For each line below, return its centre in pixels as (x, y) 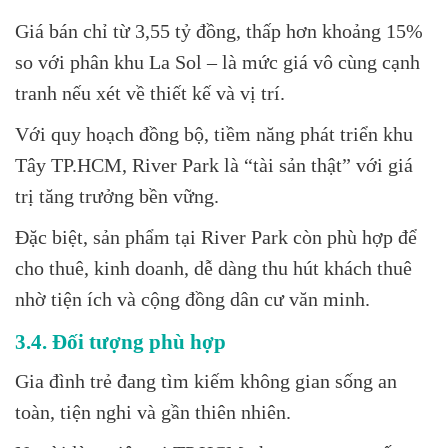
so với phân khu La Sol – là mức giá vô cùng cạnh (217, 63)
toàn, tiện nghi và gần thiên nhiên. (153, 413)
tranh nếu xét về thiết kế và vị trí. (150, 94)
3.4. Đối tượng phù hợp (120, 342)
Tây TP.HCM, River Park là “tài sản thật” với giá (214, 166)
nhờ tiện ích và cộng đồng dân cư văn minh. (192, 300)
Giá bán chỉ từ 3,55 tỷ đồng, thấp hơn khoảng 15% (219, 32)
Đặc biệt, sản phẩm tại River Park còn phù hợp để (216, 238)
